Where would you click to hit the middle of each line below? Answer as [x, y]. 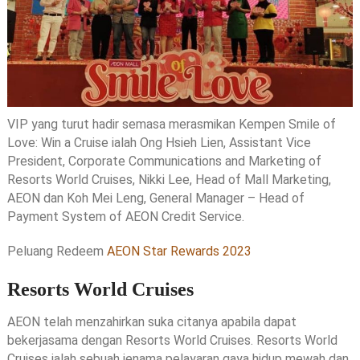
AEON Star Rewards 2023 [179, 251]
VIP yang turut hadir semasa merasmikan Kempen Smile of [171, 124]
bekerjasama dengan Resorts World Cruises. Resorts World [172, 340]
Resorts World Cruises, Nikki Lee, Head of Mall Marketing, [169, 179]
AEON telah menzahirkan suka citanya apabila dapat [151, 321]
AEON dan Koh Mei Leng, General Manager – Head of [155, 198]
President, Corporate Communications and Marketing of [164, 161]
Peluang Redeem [57, 251]
